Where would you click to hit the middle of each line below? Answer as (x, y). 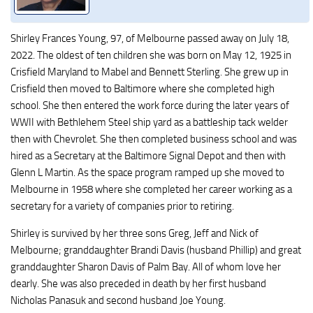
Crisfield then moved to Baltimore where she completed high (143, 88)
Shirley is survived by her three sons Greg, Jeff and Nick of (134, 233)
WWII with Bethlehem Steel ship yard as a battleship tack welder (149, 122)
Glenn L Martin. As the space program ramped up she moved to (147, 172)
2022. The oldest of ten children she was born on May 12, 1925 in (151, 55)
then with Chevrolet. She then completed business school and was (154, 139)
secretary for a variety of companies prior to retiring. (122, 206)
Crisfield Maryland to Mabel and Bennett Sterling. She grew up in (150, 72)
